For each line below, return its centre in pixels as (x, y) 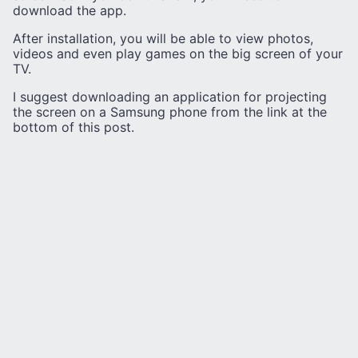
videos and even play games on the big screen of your (178, 54)
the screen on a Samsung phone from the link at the (170, 112)
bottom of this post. (74, 127)
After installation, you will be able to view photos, (163, 39)
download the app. (70, 11)
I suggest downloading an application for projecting (170, 97)
